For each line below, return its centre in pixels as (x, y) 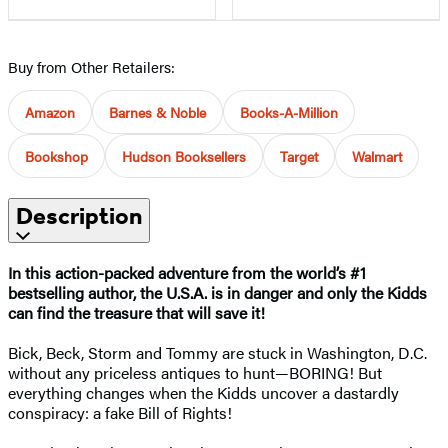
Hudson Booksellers (184, 155)
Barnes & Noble (157, 111)
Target (299, 155)
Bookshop (56, 155)
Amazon (50, 111)
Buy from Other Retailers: (91, 66)
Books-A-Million (289, 111)
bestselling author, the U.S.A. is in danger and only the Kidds (217, 292)
